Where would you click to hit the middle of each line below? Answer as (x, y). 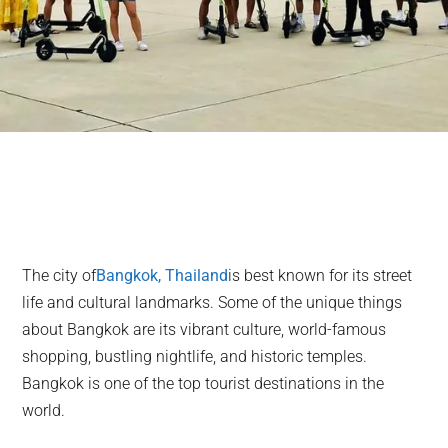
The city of (59, 275)
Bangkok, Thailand (162, 275)
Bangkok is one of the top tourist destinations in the (203, 383)
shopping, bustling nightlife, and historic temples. (195, 356)
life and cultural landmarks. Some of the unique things (212, 302)
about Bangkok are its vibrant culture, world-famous (204, 329)
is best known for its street (320, 275)
